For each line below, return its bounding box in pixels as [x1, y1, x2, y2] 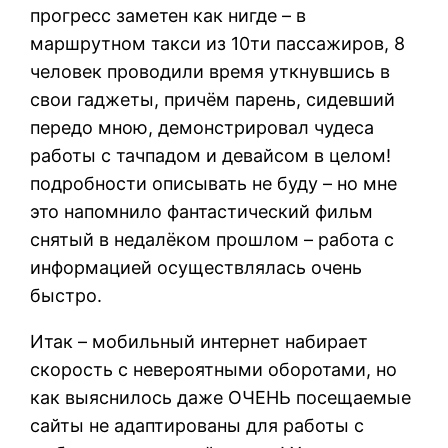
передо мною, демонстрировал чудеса [30, 116, 375, 138]
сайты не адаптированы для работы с [30, 414, 365, 436]
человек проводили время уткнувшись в [30, 60, 391, 82]
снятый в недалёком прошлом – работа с [30, 228, 395, 250]
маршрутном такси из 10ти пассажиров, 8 [30, 32, 406, 54]
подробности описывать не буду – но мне [30, 172, 398, 194]
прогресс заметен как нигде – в [30, 4, 307, 26]
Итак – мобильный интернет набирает [30, 330, 369, 352]
